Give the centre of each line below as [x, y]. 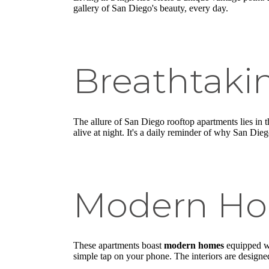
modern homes [194, 246]
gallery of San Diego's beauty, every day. [151, 8]
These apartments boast [119, 246]
